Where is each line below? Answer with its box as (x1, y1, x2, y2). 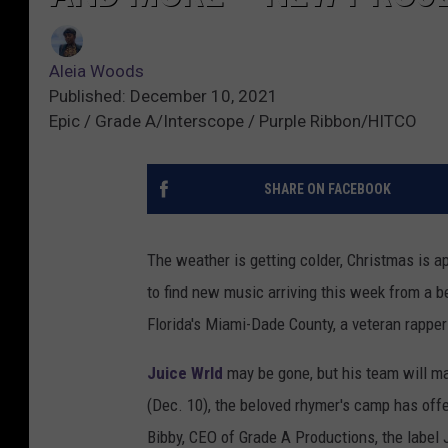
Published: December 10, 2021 (49, 86, 278, 107)
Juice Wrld (147, 363, 223, 384)
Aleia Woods (49, 61, 144, 82)
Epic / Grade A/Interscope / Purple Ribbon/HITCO (49, 111, 417, 132)
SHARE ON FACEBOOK (263, 181, 391, 198)
